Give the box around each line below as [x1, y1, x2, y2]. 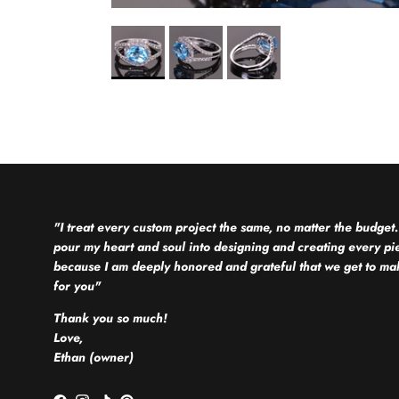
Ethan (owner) [53, 348, 134, 367]
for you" [53, 277, 101, 296]
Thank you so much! [53, 309, 167, 328]
